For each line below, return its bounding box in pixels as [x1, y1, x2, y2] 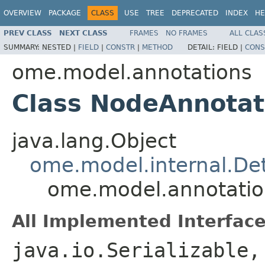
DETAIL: [188, 43, 217, 51]
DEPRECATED [172, 9, 218, 17]
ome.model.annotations [12, 60, 252, 84]
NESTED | [42, 43, 78, 51]
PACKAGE [49, 9, 81, 17]
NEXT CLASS [59, 28, 108, 37]
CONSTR [106, 43, 135, 51]
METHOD [142, 43, 173, 51]
